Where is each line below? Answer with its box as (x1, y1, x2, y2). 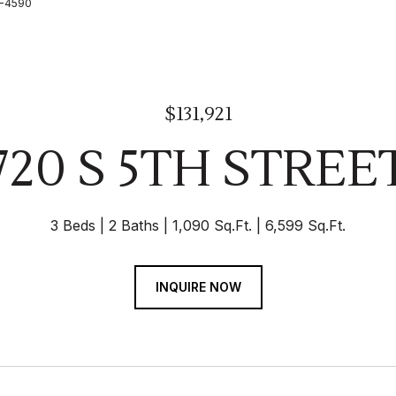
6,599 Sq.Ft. (265, 217, 346, 234)
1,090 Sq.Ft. (172, 217, 252, 234)
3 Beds (50, 217, 95, 234)
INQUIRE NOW (155, 279, 241, 294)
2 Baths (109, 217, 159, 234)
